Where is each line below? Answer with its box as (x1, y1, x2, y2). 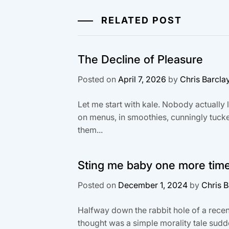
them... (78, 124, 103, 135)
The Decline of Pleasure (78, 52, 203, 66)
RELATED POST (98, 14, 182, 26)
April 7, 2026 (118, 74, 166, 84)
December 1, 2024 (118, 179, 188, 190)
